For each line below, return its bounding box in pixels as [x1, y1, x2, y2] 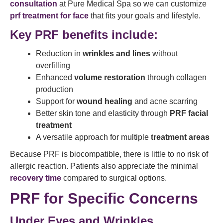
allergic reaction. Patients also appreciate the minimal [10, 162, 198, 171]
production [36, 85, 73, 94]
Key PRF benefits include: [10, 28, 158, 42]
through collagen [145, 73, 207, 82]
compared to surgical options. [61, 174, 167, 183]
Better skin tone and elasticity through [36, 109, 170, 118]
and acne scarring [132, 97, 198, 106]
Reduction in [36, 49, 83, 58]
